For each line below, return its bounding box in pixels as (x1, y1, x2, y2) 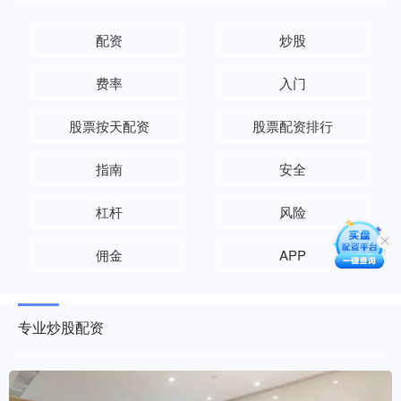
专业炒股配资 (18, 317, 104, 337)
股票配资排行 (252, 116, 333, 135)
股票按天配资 (68, 116, 149, 135)
